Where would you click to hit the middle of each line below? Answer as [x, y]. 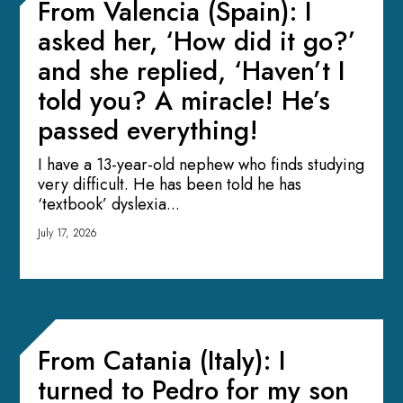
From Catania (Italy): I [162, 360]
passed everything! [148, 130]
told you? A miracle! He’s [184, 100]
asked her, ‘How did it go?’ [197, 41]
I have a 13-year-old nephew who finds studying [201, 164]
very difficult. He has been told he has [170, 184]
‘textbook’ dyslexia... [109, 204]
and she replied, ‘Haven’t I [192, 71]
